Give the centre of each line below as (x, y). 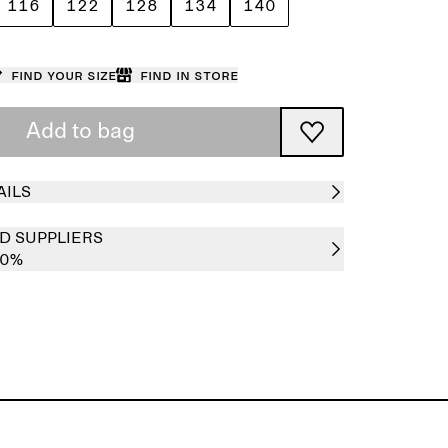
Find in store (188, 75)
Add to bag (80, 132)
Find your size (63, 75)
